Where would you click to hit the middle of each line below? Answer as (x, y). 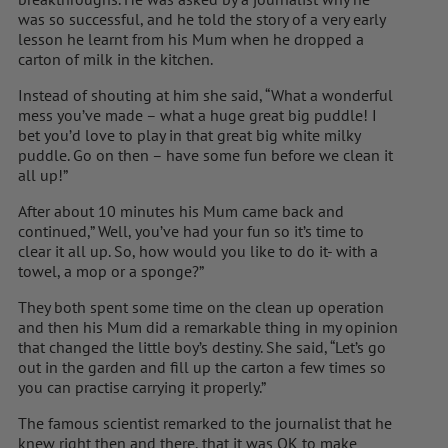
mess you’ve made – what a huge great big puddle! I (197, 114)
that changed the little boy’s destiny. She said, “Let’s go (202, 346)
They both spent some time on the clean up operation (201, 306)
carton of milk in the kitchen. (115, 58)
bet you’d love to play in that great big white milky (189, 134)
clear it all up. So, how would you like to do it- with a (198, 250)
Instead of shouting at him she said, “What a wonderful (205, 94)
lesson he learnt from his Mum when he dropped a (191, 38)
